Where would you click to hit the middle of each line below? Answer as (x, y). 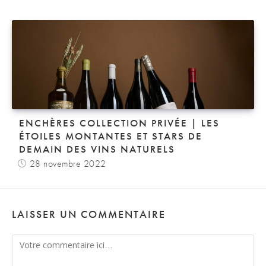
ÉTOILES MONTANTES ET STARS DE (111, 136)
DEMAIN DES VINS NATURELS (97, 149)
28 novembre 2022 (68, 163)
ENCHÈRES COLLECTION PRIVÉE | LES (119, 123)
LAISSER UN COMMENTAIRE (89, 214)
